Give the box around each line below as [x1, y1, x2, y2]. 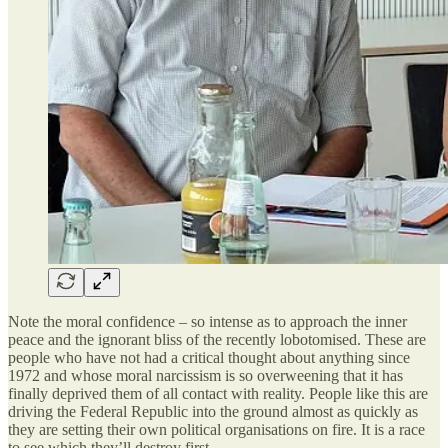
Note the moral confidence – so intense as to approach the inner [8, 312, 407, 330]
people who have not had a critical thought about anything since [8, 348, 410, 366]
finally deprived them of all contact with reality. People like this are [8, 384, 428, 402]
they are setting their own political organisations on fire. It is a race [8, 420, 425, 438]
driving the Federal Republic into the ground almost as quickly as [8, 402, 418, 420]
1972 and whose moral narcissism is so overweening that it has [8, 366, 403, 384]
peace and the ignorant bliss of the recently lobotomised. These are [8, 330, 426, 348]
